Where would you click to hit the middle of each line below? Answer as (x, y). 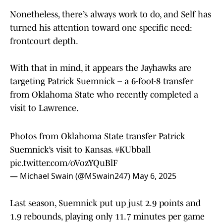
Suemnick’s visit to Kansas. (62, 150)
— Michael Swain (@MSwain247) (71, 176)
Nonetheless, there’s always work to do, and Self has (111, 15)
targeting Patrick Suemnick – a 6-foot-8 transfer (102, 82)
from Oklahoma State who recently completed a (104, 95)
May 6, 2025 (154, 176)
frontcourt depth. (44, 41)
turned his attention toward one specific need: (101, 28)
